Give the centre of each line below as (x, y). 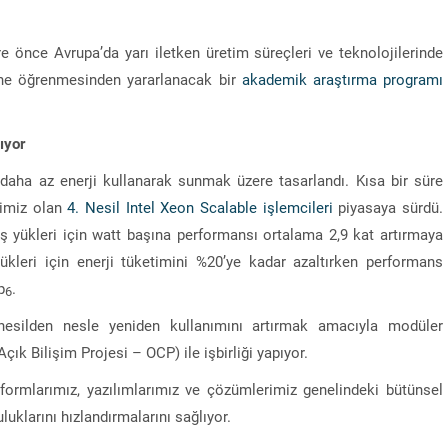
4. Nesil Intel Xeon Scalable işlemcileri (200, 206)
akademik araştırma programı (342, 78)
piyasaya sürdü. (388, 206)
